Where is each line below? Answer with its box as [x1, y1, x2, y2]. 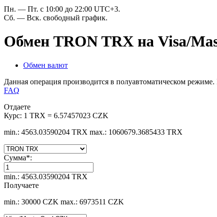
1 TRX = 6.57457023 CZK [24, 111, 108, 120]
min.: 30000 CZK [4, 197, 59, 206]
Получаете [4, 181, 39, 189]
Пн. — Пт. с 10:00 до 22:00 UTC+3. [4, 5, 120, 13]
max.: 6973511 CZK [61, 197, 124, 206]
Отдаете [4, 102, 31, 111]
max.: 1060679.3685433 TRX [90, 127, 183, 136]
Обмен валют [23, 61, 68, 69]
